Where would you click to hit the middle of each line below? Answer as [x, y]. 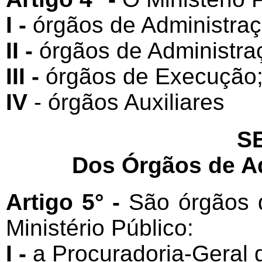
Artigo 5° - [67, 202]
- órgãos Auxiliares [129, 102]
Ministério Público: [99, 227]
